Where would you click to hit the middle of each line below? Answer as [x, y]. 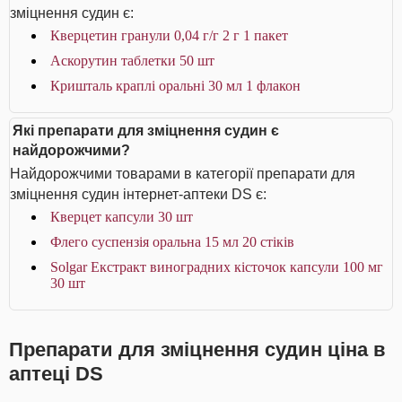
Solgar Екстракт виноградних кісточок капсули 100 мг [217, 267]
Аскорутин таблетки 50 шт [132, 61]
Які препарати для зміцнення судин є [146, 131]
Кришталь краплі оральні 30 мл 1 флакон [175, 86]
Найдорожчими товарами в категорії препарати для [183, 174]
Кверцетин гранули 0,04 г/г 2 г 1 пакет [169, 35]
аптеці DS [56, 374]
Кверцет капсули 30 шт [122, 217]
